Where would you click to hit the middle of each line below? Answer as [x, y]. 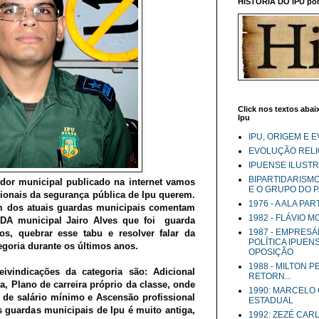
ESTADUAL [271, 300]
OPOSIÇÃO [271, 252]
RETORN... [270, 276]
